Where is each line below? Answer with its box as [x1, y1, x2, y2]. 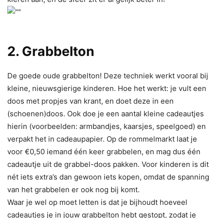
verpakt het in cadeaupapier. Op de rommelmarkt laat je [7, 134, 197, 144]
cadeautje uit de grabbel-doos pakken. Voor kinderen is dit [7, 159, 209, 169]
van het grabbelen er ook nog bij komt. [7, 184, 140, 194]
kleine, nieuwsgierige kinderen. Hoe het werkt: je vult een [7, 83, 206, 93]
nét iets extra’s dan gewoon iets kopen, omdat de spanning [7, 172, 209, 182]
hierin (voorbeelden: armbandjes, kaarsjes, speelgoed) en [7, 121, 206, 131]
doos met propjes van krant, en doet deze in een [7, 96, 174, 106]
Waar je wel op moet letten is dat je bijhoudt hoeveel [7, 197, 187, 207]
